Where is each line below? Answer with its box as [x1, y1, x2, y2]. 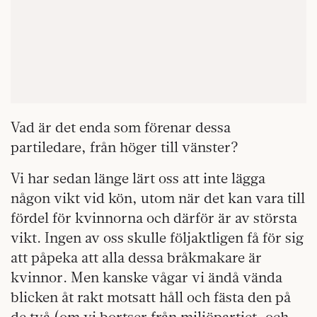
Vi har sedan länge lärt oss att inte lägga [11, 169, 265, 188]
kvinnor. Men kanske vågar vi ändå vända [11, 268, 282, 287]
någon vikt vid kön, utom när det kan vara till [11, 189, 305, 207]
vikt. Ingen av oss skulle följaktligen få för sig [11, 229, 304, 247]
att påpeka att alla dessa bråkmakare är [11, 248, 262, 267]
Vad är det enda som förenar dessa [11, 118, 231, 137]
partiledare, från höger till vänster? [11, 138, 238, 156]
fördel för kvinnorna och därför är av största [11, 209, 297, 227]
